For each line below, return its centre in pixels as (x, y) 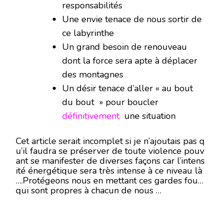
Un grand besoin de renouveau (125, 47)
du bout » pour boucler (110, 102)
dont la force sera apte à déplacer (130, 61)
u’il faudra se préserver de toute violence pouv (110, 151)
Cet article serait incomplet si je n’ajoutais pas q (110, 141)
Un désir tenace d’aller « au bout (128, 88)
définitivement (92, 116)
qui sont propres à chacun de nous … (89, 190)
